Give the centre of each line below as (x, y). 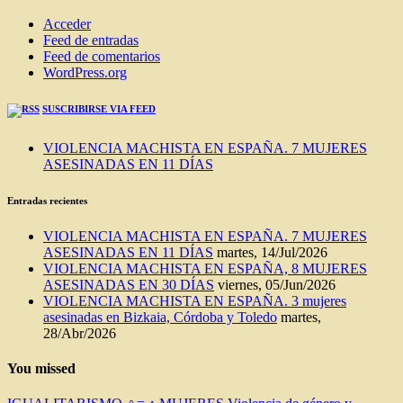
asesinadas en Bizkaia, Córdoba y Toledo (160, 317)
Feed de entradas (91, 40)
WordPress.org (85, 72)
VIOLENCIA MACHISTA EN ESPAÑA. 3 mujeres (195, 300)
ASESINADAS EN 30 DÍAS (129, 284)
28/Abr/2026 (80, 333)
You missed (41, 368)
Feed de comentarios (102, 56)
